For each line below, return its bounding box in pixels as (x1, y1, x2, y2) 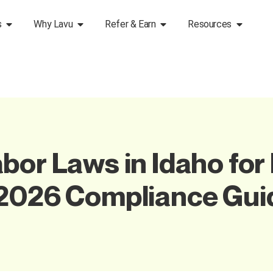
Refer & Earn (105, 18, 156, 30)
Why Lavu (34, 18, 73, 30)
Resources (188, 18, 232, 30)
